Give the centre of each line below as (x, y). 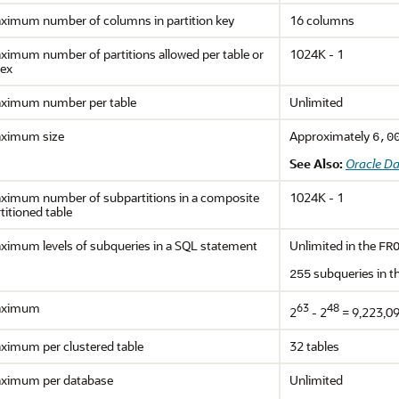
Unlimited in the (334, 245)
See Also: (316, 163)
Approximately (331, 136)
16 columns (322, 20)
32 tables (314, 346)
